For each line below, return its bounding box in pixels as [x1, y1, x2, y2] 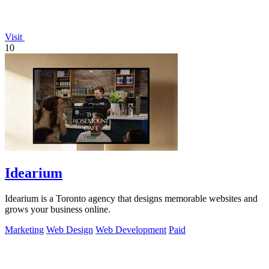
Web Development [95, 225, 166, 235]
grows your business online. [5, 204, 110, 215]
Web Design [46, 225, 93, 235]
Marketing [5, 225, 44, 235]
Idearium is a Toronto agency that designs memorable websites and [5, 193, 258, 204]
